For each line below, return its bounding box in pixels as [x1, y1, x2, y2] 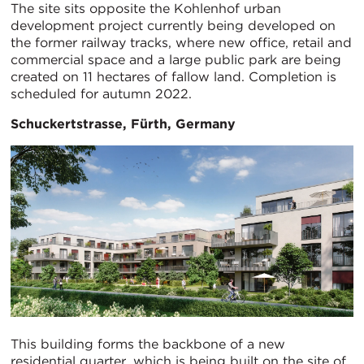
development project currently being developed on [11, 17, 336, 33]
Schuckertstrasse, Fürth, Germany [11, 115, 236, 132]
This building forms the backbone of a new [11, 336, 285, 352]
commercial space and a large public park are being [11, 51, 341, 67]
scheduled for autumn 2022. [11, 85, 192, 102]
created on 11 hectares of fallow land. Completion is [11, 68, 336, 84]
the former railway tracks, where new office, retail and [11, 34, 352, 50]
